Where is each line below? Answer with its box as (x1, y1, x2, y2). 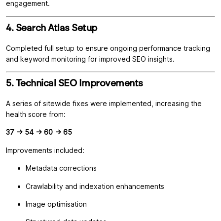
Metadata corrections (26, 164, 97, 173)
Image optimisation (26, 199, 87, 208)
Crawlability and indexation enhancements (26, 182, 164, 190)
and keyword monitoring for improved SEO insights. (6, 54, 175, 63)
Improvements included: (6, 146, 84, 154)
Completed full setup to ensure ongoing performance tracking (6, 43, 210, 52)
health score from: (6, 110, 66, 118)
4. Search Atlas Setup (6, 22, 97, 34)
